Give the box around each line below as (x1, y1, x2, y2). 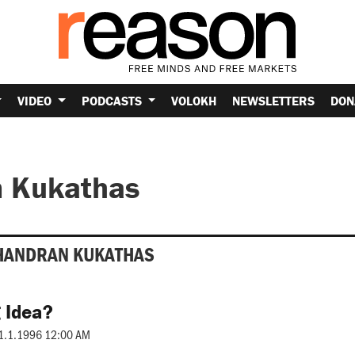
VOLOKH (171, 92, 217, 109)
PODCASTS (81, 92, 145, 109)
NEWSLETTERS (232, 92, 315, 109)
